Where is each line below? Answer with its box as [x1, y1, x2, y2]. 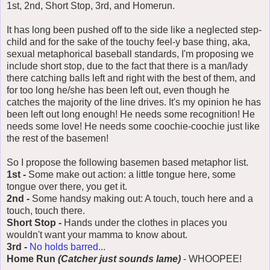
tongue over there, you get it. [7, 181, 127, 192]
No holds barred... [30, 242, 105, 253]
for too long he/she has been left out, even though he [7, 85, 230, 96]
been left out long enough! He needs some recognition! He [7, 109, 255, 120]
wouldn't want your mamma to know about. [7, 230, 187, 240]
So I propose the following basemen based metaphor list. [7, 157, 248, 168]
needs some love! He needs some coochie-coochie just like [7, 121, 260, 132]
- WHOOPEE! [181, 254, 242, 265]
